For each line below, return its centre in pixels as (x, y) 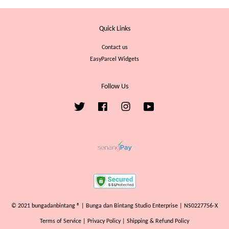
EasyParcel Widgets (114, 60)
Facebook (120, 106)
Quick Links (114, 29)
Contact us (114, 48)
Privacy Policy (104, 222)
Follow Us (114, 87)
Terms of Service (61, 222)
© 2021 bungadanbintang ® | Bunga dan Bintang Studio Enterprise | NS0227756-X (114, 206)
